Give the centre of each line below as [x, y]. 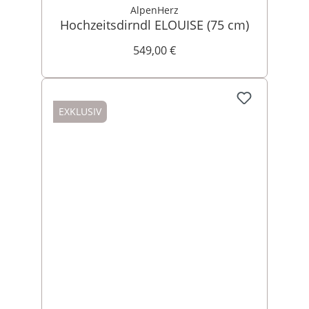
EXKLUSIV [80, 111]
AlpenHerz [154, 10]
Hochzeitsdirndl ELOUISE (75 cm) [154, 25]
